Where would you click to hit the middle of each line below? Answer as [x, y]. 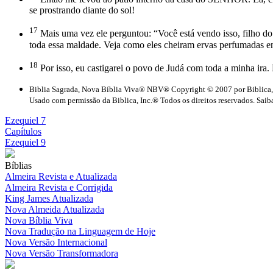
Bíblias [18, 165]
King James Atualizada [49, 198]
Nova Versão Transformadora [62, 253]
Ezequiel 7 [25, 120]
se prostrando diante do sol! [82, 10]
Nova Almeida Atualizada [55, 209]
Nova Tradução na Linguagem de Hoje [80, 231]
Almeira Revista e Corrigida [59, 187]
